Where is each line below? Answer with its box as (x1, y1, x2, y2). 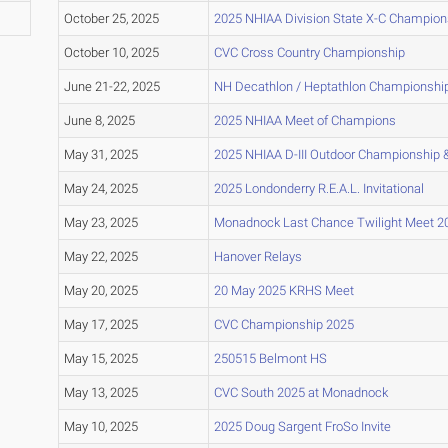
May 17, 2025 (63, 317, 138, 333)
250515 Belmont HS (213, 351, 327, 367)
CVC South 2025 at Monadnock (213, 385, 388, 401)
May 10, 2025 (63, 419, 138, 435)
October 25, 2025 (63, 11, 159, 27)
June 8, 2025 (63, 113, 135, 129)
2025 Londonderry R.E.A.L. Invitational (213, 181, 424, 197)
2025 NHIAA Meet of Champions (213, 113, 396, 129)
